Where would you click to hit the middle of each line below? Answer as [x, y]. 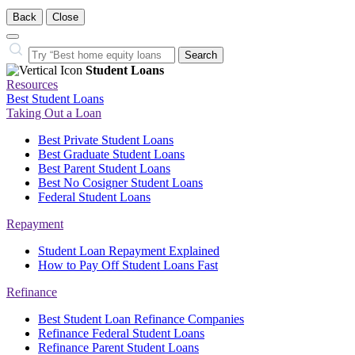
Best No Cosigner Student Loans [120, 183]
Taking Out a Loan [54, 113]
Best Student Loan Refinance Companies [141, 319]
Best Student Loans [55, 99]
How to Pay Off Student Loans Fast [128, 265]
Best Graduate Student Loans [111, 154]
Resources [32, 84]
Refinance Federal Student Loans [121, 333]
